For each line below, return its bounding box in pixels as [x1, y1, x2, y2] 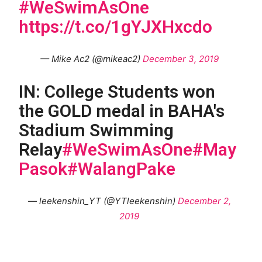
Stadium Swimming [19, 119, 174, 140]
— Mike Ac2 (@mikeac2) [40, 53, 143, 64]
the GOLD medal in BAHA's [19, 100, 225, 121]
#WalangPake [67, 158, 176, 179]
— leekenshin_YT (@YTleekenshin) [27, 195, 178, 206]
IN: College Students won [19, 81, 216, 102]
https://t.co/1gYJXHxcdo [19, 16, 213, 37]
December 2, [177, 195, 231, 206]
